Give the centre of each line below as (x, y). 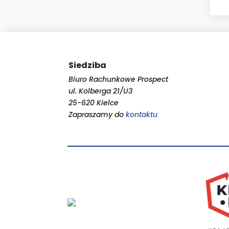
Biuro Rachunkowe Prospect (119, 79)
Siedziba (88, 65)
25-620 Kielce (94, 102)
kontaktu (142, 114)
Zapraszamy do (97, 114)
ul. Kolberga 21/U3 (101, 91)
